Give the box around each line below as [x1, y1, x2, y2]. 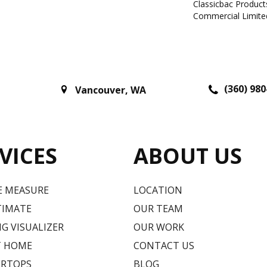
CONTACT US [133, 238, 194, 252]
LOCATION [133, 183, 182, 197]
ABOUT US [133, 141, 242, 170]
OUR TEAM [133, 201, 183, 215]
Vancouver [75, 83, 125, 97]
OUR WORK [133, 220, 184, 234]
